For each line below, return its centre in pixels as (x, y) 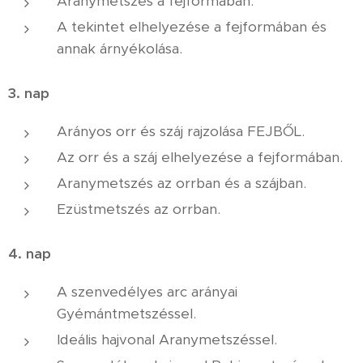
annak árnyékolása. (120, 49)
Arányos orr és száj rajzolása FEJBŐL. (181, 131)
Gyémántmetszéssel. (126, 314)
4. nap (30, 254)
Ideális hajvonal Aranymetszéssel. (167, 340)
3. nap (29, 93)
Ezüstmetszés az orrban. (139, 209)
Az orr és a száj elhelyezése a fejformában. (200, 157)
